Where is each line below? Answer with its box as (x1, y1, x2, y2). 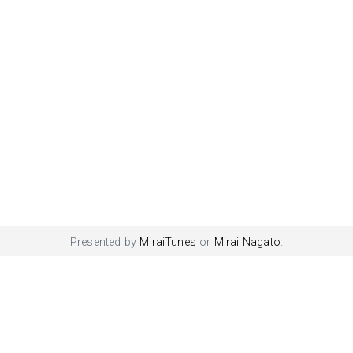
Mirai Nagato (214, 235, 281, 249)
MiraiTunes (139, 235, 197, 249)
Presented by (69, 235, 140, 249)
